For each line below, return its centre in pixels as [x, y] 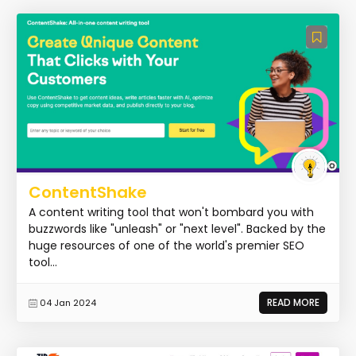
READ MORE [293, 302]
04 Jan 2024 [68, 302]
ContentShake [88, 192]
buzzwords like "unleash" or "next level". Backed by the [177, 228]
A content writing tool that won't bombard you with [171, 212]
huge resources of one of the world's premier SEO [166, 245]
